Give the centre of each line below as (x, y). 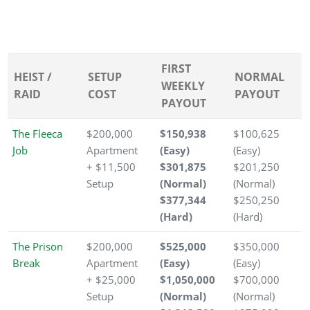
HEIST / (33, 77)
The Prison (38, 247)
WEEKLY (183, 86)
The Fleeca (37, 134)
